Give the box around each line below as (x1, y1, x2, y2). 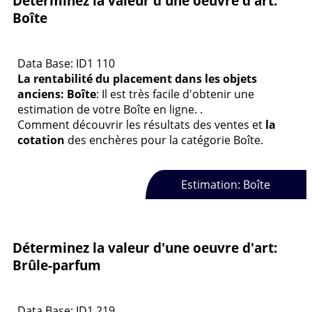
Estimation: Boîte (181, 176, 271, 192)
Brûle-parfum (13, 256, 101, 274)
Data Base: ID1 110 (17, 55, 115, 71)
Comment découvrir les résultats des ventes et (17, 116, 265, 132)
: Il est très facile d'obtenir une (96, 86, 254, 102)
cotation (17, 132, 65, 148)
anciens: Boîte (17, 86, 96, 102)
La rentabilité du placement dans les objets (17, 70, 257, 86)
